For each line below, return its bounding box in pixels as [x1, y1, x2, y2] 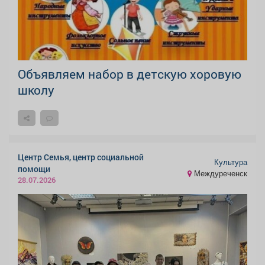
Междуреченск [192, 168, 247, 179]
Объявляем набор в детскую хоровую [18, 65, 241, 82]
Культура [214, 157, 247, 168]
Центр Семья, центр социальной [18, 151, 144, 163]
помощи [18, 163, 50, 174]
